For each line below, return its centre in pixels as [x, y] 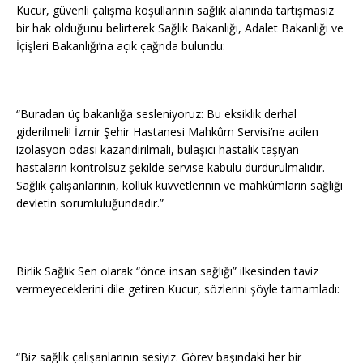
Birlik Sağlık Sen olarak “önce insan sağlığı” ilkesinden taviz [167, 271]
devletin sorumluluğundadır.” [90, 203]
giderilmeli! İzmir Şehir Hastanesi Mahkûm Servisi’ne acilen [167, 131]
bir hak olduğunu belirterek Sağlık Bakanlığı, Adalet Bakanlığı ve [180, 28]
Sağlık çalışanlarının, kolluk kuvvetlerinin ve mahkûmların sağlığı [179, 185]
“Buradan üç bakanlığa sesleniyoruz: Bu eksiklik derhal [156, 113]
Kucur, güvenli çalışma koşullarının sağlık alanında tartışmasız [175, 10]
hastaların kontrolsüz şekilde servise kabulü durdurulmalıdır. [171, 167]
